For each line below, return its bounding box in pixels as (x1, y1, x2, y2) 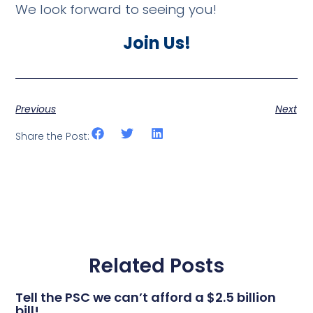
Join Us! (122, 31, 191, 54)
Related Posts (89, 252, 224, 280)
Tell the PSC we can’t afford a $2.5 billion (15, 289, 277, 307)
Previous (15, 102, 57, 117)
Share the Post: (15, 129, 90, 143)
